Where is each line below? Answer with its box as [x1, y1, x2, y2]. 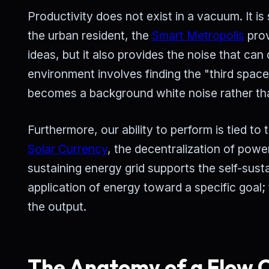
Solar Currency [28, 142, 107, 157]
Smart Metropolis [152, 28, 244, 43]
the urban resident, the [28, 28, 152, 43]
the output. [28, 199, 86, 214]
